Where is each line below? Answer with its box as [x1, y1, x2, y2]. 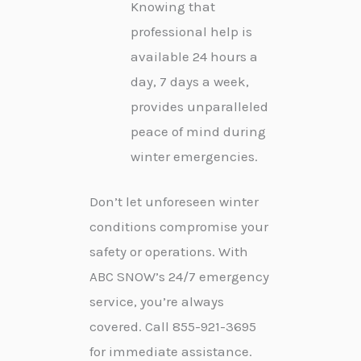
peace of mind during [131, 122, 266, 139]
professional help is [131, 23, 252, 39]
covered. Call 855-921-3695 [89, 318, 256, 335]
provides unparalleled [131, 98, 268, 114]
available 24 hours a [131, 48, 258, 64]
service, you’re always [89, 293, 224, 310]
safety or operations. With [89, 243, 248, 260]
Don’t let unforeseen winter [89, 193, 259, 210]
